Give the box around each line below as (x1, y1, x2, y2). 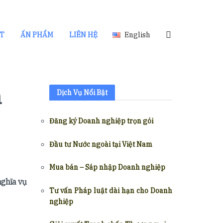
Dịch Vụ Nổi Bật (56, 88, 108, 97)
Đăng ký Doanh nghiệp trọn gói (49, 116, 153, 125)
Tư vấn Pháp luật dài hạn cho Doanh (49, 186, 172, 195)
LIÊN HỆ (69, 30, 98, 39)
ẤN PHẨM (20, 30, 53, 39)
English (124, 30, 150, 39)
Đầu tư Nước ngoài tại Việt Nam (49, 139, 152, 149)
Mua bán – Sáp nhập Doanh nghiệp (49, 163, 165, 172)
